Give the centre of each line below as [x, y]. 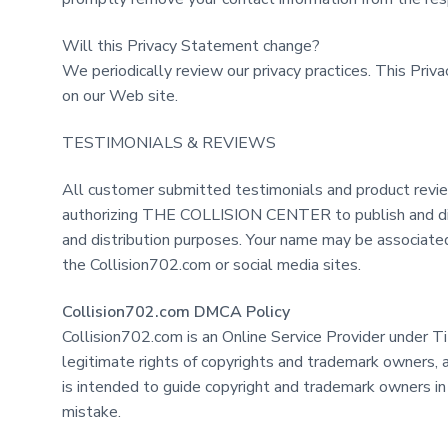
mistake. [91, 412]
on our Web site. [120, 95]
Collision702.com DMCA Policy [176, 312]
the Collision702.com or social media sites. [211, 265]
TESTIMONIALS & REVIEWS [169, 142]
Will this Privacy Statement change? [191, 45]
